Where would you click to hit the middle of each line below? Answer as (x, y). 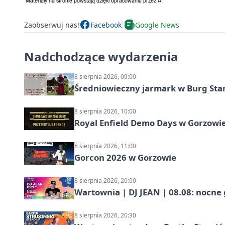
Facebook (106, 25)
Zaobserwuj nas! (52, 25)
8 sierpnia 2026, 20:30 (105, 215)
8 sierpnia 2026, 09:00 (105, 77)
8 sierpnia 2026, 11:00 (105, 146)
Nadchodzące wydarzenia (101, 57)
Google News (157, 25)
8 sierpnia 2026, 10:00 (105, 111)
